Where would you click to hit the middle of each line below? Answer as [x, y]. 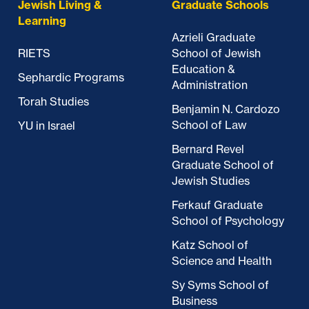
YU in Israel [47, 126]
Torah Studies [53, 101]
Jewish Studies [211, 181]
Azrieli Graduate [213, 37]
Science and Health [222, 261]
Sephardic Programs [71, 77]
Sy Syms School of [220, 285]
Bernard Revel [208, 149]
